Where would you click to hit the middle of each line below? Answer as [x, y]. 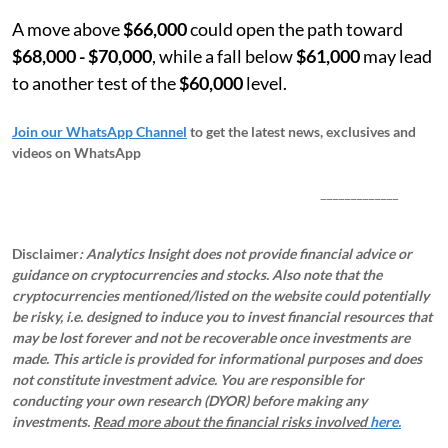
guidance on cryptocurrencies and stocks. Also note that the [197, 274]
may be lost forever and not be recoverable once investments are [211, 337]
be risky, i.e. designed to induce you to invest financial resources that [222, 316]
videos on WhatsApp [76, 152]
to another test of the [95, 82]
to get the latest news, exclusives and [303, 131]
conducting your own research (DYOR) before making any [189, 400]
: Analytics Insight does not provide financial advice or [245, 253]
